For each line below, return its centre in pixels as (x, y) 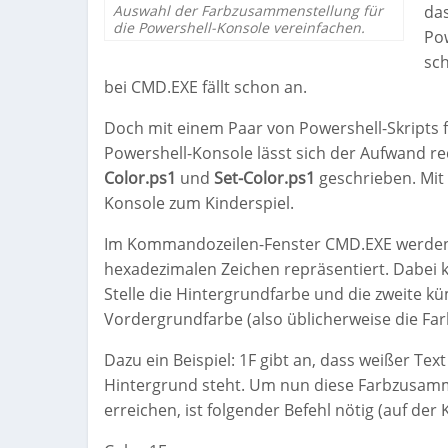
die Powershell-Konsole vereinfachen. (239, 27)
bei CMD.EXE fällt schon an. (205, 87)
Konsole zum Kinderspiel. (199, 203)
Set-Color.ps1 (264, 178)
